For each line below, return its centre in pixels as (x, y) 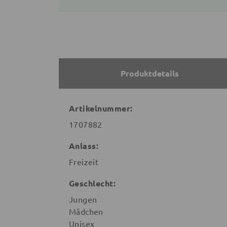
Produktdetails (149, 73)
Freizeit (84, 162)
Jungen (83, 199)
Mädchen (86, 212)
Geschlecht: (92, 183)
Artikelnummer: (101, 108)
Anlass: (84, 146)
